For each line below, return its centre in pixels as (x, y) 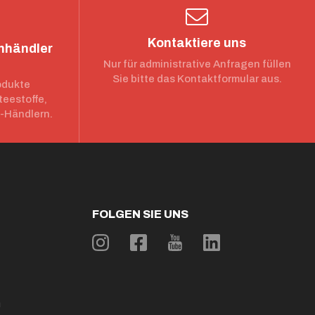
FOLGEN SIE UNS (140, 214)
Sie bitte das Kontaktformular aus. (197, 79)
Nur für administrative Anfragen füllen (197, 64)
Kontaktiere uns (197, 43)
